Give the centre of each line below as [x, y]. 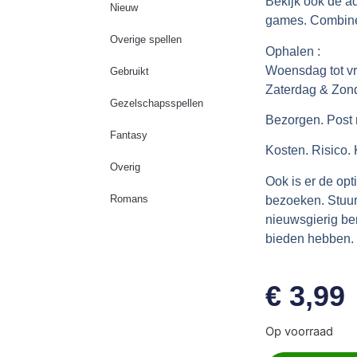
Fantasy [128, 135]
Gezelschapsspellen [156, 104]
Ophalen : [293, 51]
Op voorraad [300, 332]
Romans [129, 199]
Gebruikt [129, 72]
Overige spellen [145, 40]
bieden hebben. [310, 238]
